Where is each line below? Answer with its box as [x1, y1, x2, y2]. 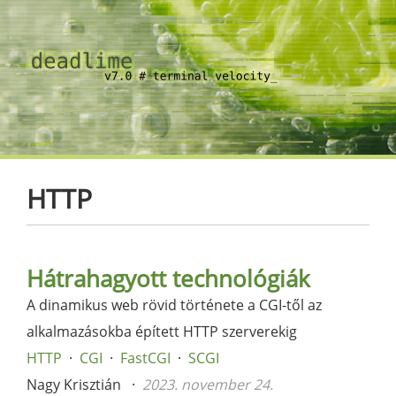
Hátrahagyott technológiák [27, 263, 310, 294]
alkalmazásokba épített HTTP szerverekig [27, 322, 297, 341]
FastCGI [120, 348, 171, 368]
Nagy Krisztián [27, 375, 121, 394]
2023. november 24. [142, 375, 273, 394]
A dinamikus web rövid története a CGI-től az [27, 295, 322, 315]
